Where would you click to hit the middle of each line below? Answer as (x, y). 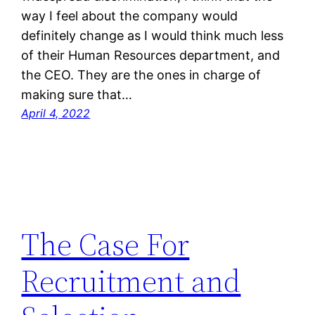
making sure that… (77, 94)
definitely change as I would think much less (153, 35)
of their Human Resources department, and (151, 55)
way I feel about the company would (130, 15)
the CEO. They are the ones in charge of (141, 75)
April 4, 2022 (56, 113)
